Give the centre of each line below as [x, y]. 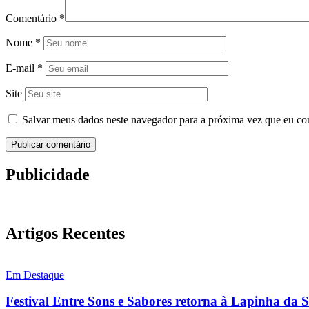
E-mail [21, 68]
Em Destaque [35, 275]
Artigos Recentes [65, 233]
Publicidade [48, 175]
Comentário [32, 19]
